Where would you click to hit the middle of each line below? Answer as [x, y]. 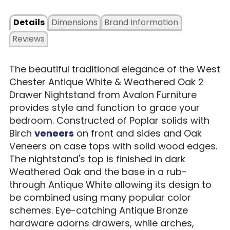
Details [29, 23]
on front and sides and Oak [138, 133]
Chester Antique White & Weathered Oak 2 [106, 82]
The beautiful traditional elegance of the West [114, 69]
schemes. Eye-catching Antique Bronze [98, 210]
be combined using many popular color [100, 198]
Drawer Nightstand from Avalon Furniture [103, 95]
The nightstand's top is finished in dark [97, 159]
